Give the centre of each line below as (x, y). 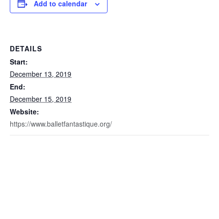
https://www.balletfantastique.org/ (61, 124)
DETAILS (26, 48)
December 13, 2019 (41, 74)
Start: (19, 62)
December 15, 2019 (41, 99)
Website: (24, 111)
